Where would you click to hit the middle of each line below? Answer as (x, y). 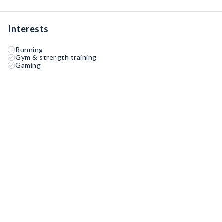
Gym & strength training (56, 57)
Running (29, 49)
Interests (28, 29)
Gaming (28, 65)
